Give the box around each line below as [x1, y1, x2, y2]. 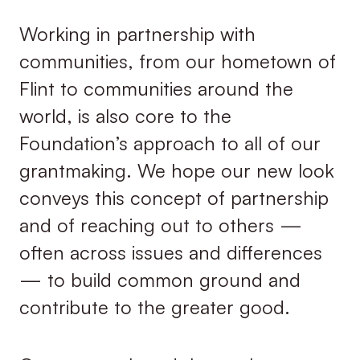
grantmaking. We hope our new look [18, 157, 334, 182]
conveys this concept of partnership [18, 185, 329, 210]
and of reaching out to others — [18, 212, 302, 237]
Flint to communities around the [18, 76, 293, 100]
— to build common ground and [18, 267, 301, 292]
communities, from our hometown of [18, 48, 336, 73]
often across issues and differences [18, 239, 322, 264]
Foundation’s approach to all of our [18, 130, 321, 155]
